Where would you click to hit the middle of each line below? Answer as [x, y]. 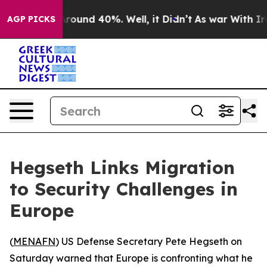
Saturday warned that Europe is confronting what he [131, 258]
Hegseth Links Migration [122, 167]
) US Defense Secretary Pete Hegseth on [149, 241]
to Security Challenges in [124, 189]
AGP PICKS [31, 19]
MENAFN [34, 241]
